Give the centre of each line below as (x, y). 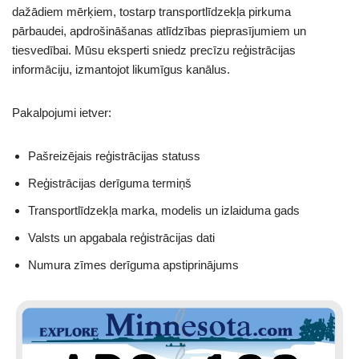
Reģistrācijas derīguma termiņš (110, 183)
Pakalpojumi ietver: (62, 112)
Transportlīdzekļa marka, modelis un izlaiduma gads (164, 210)
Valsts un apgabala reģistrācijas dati (121, 237)
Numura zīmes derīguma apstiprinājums (133, 264)
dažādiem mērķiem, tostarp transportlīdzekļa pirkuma (151, 11)
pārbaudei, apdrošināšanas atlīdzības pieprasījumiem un (159, 30)
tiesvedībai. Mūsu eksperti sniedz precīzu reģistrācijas (154, 50)
